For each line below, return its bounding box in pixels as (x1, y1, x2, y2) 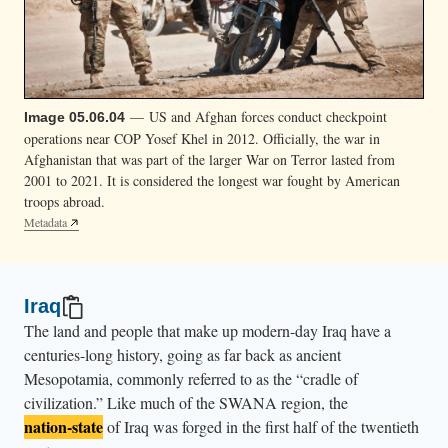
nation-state (24, 414, 103, 438)
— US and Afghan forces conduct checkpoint (125, 107, 387, 127)
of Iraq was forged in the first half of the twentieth (103, 415, 419, 437)
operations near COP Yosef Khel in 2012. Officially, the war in (24, 129, 380, 149)
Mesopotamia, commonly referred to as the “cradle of (24, 367, 358, 389)
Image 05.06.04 (24, 110, 125, 126)
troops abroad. (24, 192, 105, 212)
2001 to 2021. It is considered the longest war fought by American (24, 171, 400, 191)
